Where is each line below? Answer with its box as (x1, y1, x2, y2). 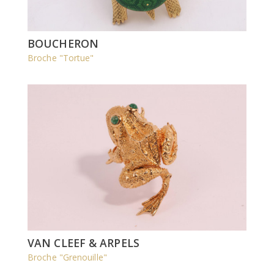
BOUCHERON (28, 36, 98, 51)
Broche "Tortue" (28, 52, 94, 64)
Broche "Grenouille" (28, 251, 107, 263)
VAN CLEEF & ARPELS (28, 235, 139, 250)
